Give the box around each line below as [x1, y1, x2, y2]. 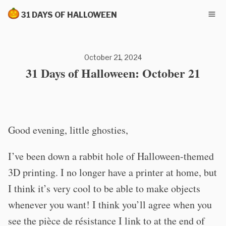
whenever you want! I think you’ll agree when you [8, 198, 212, 211]
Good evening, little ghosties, [8, 123, 128, 137]
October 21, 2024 [84, 53, 142, 62]
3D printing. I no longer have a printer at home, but [8, 165, 217, 179]
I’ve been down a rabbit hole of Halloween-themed [8, 149, 214, 163]
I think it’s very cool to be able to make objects [8, 182, 200, 195]
